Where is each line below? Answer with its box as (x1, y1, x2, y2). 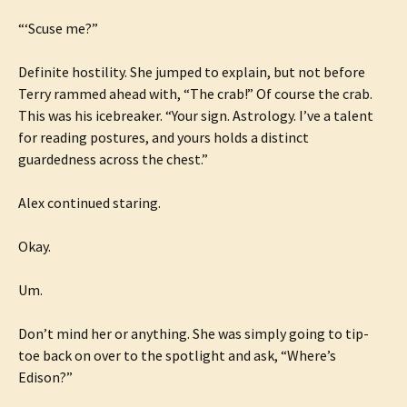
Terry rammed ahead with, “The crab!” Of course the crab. (18, 84, 372, 103)
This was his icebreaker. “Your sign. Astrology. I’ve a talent (18, 106, 373, 124)
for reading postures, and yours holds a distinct (18, 128, 309, 146)
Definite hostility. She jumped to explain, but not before (18, 63, 365, 81)
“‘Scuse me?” (18, 19, 98, 37)
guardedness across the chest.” (18, 150, 208, 168)
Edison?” (18, 368, 73, 386)
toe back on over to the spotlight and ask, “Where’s (18, 346, 336, 364)
